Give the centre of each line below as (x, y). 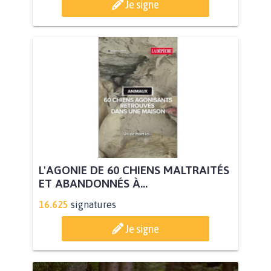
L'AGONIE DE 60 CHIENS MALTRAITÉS (134, 170)
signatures (93, 205)
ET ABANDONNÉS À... (93, 184)
